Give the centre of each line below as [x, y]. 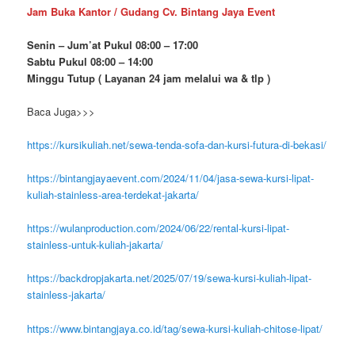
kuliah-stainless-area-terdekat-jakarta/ [113, 195]
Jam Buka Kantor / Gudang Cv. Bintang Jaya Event [151, 11]
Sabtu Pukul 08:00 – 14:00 [90, 61]
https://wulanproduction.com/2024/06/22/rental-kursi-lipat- [158, 228]
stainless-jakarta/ [67, 295]
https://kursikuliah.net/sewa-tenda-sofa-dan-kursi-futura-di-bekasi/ [177, 145]
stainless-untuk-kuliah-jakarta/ [95, 245]
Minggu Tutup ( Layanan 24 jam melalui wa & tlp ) [149, 78]
